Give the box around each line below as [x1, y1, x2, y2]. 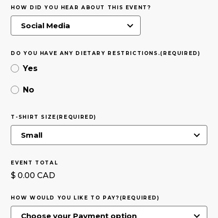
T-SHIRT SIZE [11, 113, 56, 120]
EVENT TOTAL [11, 159, 58, 166]
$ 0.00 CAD [11, 170, 55, 180]
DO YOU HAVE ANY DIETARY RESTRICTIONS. [11, 50, 161, 56]
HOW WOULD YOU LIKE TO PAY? [11, 194, 120, 201]
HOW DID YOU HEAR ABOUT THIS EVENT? [11, 4, 151, 11]
